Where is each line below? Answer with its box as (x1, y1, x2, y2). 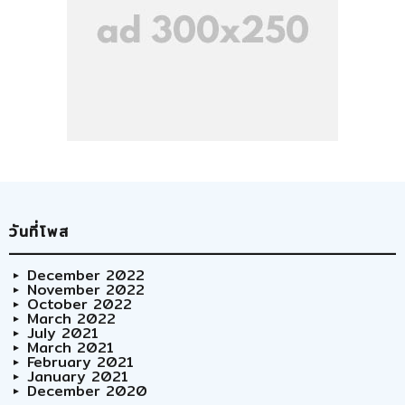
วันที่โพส (9, 221, 70, 244)
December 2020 (27, 380, 147, 403)
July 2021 (27, 322, 99, 345)
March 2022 (27, 307, 116, 331)
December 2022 (27, 264, 145, 287)
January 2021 (27, 365, 128, 389)
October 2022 (27, 293, 132, 316)
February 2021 (27, 351, 134, 374)
